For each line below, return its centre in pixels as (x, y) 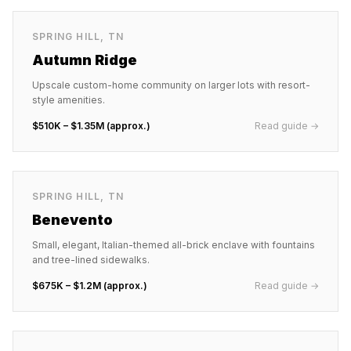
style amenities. (69, 100)
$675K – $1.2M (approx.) (90, 286)
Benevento (72, 220)
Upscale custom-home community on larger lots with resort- (171, 85)
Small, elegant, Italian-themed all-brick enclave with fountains (174, 245)
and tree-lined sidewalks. (91, 260)
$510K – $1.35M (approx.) (91, 126)
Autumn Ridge (85, 60)
